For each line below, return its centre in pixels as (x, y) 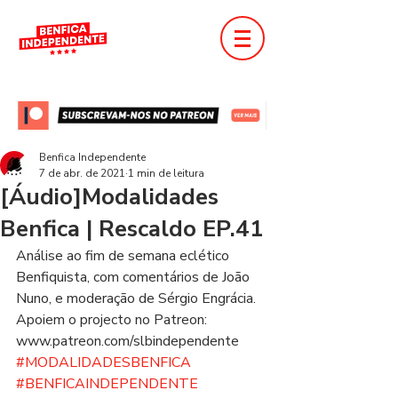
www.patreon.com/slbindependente (131, 341)
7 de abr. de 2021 (82, 173)
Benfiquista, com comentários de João (135, 277)
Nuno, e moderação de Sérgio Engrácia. (139, 298)
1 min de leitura (166, 173)
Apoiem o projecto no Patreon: (113, 320)
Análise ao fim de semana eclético (124, 256)
